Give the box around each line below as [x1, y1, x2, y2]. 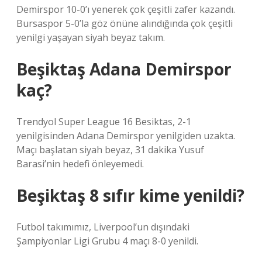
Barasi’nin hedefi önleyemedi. [16, 157, 144, 170]
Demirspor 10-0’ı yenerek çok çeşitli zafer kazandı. [16, 3, 235, 16]
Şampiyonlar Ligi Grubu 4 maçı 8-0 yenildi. [16, 235, 198, 247]
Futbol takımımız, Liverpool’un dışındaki [16, 220, 189, 233]
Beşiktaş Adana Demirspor [16, 58, 232, 80]
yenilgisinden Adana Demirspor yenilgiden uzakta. [16, 129, 235, 142]
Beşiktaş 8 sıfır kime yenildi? [16, 184, 244, 206]
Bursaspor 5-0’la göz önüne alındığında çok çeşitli [16, 17, 233, 30]
